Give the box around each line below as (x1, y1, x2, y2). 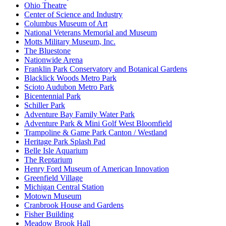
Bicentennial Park (24, 92, 81, 101)
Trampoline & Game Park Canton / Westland (24, 128, 167, 137)
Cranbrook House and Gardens (24, 201, 124, 210)
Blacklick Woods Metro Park (24, 74, 117, 83)
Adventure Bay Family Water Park (24, 110, 135, 119)
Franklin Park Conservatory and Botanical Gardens (24, 65, 187, 74)
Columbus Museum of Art (24, 19, 107, 28)
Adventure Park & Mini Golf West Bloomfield (24, 119, 172, 128)
